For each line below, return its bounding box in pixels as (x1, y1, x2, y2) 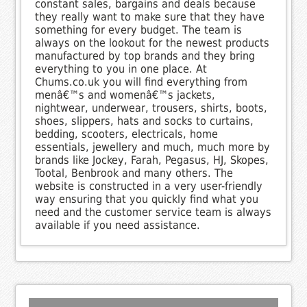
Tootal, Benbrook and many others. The (35, 166, 234, 180)
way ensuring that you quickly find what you (35, 192, 259, 206)
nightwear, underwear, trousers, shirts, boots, (35, 101, 268, 114)
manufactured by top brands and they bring (35, 49, 256, 62)
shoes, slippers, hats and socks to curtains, (35, 114, 254, 127)
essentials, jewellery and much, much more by (35, 140, 271, 153)
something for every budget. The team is (35, 23, 243, 36)
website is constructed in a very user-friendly (35, 179, 263, 193)
